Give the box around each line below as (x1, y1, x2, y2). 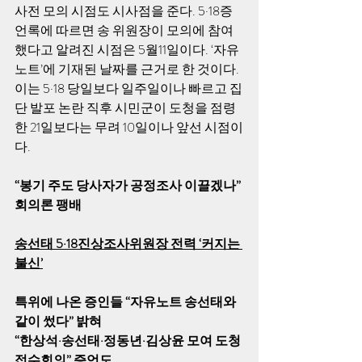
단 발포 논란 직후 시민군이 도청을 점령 (15, 99, 236, 117)
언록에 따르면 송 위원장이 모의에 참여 (15, 21, 234, 40)
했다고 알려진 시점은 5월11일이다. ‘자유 (15, 40, 239, 59)
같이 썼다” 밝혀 (15, 312, 104, 330)
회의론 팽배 (15, 196, 84, 214)
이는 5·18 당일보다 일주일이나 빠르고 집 (15, 79, 242, 98)
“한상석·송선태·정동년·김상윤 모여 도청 (15, 331, 243, 350)
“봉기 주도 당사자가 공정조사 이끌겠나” (15, 176, 243, 195)
